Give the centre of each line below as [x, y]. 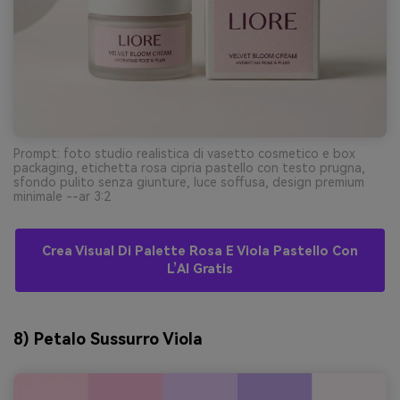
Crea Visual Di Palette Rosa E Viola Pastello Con [200, 251]
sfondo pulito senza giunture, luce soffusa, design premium [189, 182]
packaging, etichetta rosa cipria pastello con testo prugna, [189, 167]
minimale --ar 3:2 [62, 196]
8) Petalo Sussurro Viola [108, 339]
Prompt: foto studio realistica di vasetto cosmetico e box [184, 153]
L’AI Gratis [200, 269]
